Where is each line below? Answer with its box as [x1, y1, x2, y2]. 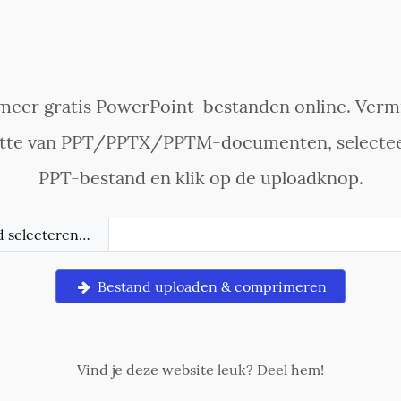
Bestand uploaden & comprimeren [94, 277, 328, 295]
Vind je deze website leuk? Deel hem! [77, 361, 324, 379]
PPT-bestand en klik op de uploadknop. [38, 166, 363, 189]
